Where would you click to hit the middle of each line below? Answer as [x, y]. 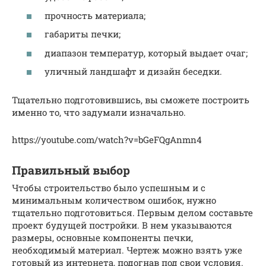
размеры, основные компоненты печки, [102, 238]
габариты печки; [83, 34]
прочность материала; [95, 15]
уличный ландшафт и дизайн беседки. [133, 72]
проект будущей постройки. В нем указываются [122, 225]
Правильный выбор [71, 170]
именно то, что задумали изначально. [99, 113]
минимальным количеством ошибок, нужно [114, 200]
